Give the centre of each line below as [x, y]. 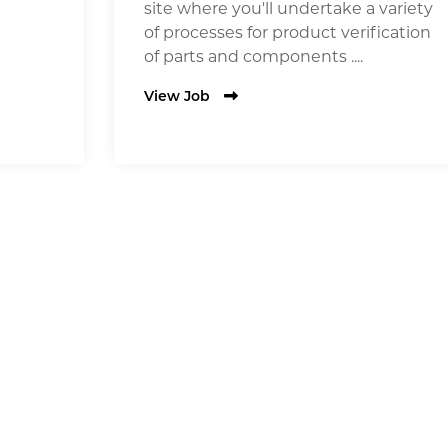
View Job [177, 97]
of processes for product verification [287, 32]
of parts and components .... [253, 56]
